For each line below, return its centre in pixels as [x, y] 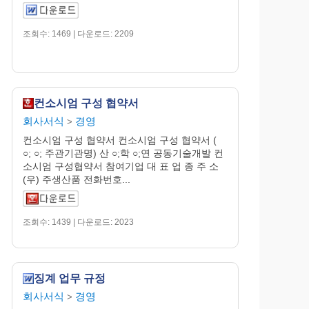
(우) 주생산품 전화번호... [77, 179]
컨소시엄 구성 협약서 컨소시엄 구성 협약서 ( [120, 140]
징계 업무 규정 [70, 278]
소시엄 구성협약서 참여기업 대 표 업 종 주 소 [121, 166]
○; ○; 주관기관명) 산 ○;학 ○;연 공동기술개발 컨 [123, 153]
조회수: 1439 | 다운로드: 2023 [79, 222]
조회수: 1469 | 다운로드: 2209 [79, 33]
